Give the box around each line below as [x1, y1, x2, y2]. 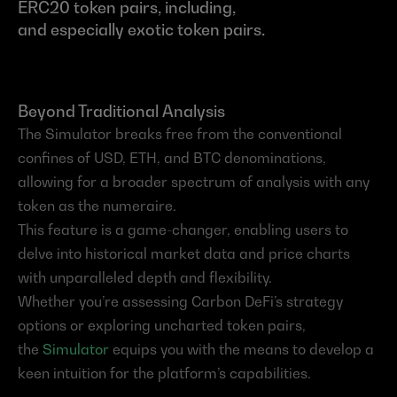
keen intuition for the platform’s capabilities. [18, 364, 311, 383]
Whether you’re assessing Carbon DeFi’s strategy [18, 292, 343, 311]
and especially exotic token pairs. [18, 20, 265, 40]
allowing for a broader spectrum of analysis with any [18, 173, 370, 191]
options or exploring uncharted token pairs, [18, 316, 306, 335]
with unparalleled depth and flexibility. [18, 269, 272, 287]
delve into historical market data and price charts [18, 245, 350, 263]
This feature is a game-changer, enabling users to [18, 221, 348, 239]
